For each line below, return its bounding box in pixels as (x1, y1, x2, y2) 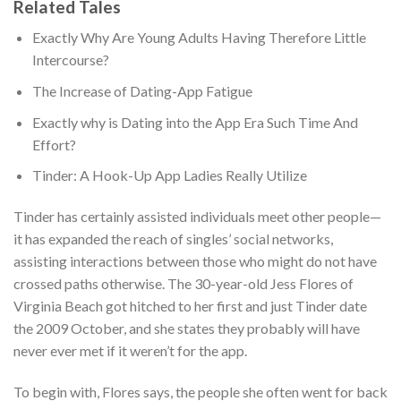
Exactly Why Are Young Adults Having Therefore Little (31, 29, 366, 47)
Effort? (31, 135, 76, 153)
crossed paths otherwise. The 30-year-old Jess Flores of (13, 274, 354, 292)
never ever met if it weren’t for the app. (13, 341, 247, 359)
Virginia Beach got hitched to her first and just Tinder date (13, 296, 367, 314)
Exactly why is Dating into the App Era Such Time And (31, 113, 358, 131)
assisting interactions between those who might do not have (13, 252, 377, 269)
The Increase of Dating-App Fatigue (31, 81, 252, 99)
